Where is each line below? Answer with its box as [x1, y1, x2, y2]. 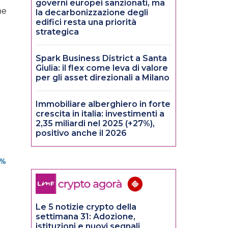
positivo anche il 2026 [36, 128, 127, 138]
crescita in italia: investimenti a [36, 109, 164, 119]
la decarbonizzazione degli [36, 8, 148, 18]
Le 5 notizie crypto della [36, 202, 136, 212]
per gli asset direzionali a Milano [36, 73, 169, 83]
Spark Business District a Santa [36, 53, 167, 64]
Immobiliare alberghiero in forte [36, 99, 170, 109]
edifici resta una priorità [36, 17, 136, 27]
